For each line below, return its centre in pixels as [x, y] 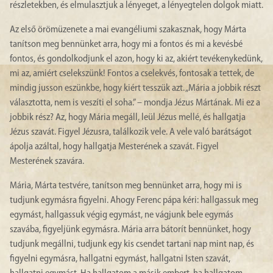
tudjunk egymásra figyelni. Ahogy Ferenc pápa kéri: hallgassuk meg [134, 200]
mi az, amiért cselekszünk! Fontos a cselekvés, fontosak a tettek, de [132, 74]
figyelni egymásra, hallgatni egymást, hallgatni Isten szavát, [120, 259]
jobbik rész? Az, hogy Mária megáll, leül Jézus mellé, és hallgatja [128, 118]
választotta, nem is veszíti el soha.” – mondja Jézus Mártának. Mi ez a [135, 103]
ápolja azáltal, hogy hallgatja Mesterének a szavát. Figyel [114, 147]
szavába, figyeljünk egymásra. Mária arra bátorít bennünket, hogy [130, 230]
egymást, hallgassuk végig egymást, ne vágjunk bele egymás [122, 215]
